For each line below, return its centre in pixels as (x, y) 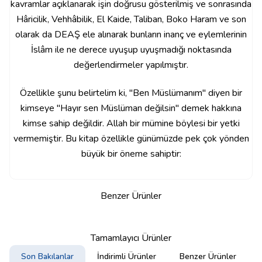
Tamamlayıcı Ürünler (131, 238)
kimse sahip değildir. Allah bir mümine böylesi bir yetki (131, 123)
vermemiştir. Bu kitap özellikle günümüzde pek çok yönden (131, 138)
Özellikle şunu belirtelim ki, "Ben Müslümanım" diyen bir (131, 93)
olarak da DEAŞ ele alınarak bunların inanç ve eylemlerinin (131, 34)
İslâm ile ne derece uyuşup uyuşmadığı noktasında (131, 49)
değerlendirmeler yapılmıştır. (131, 65)
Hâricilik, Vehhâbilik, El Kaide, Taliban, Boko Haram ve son (131, 19)
